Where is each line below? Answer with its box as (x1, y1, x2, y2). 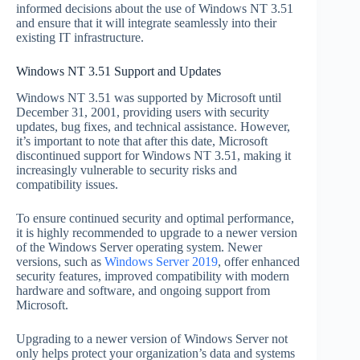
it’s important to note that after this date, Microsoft (16, 134, 268, 149)
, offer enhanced (218, 255, 300, 269)
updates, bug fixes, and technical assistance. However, (16, 120, 290, 134)
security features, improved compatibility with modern (16, 269, 289, 284)
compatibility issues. (16, 178, 118, 192)
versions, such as (16, 255, 104, 269)
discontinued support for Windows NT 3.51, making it (16, 149, 291, 163)
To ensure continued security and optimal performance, (16, 211, 294, 226)
